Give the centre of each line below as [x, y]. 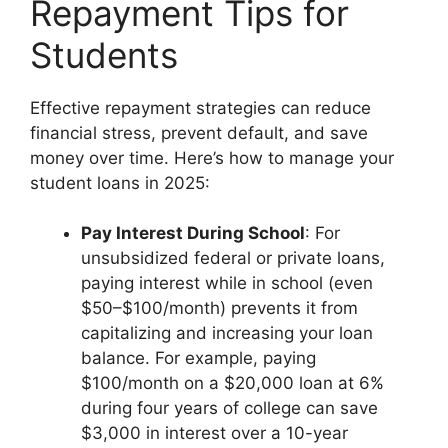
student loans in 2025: [120, 182]
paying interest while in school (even [227, 283]
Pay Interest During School [193, 233]
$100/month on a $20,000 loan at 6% [232, 383]
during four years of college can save [229, 408]
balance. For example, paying [198, 358]
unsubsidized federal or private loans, [233, 258]
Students [104, 54]
